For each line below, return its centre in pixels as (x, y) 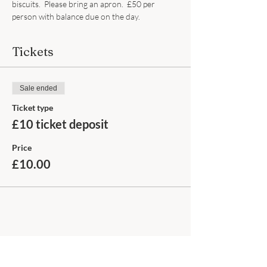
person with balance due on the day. (76, 16)
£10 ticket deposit (60, 124)
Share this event (57, 247)
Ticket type (32, 108)
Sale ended (38, 88)
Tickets (33, 52)
